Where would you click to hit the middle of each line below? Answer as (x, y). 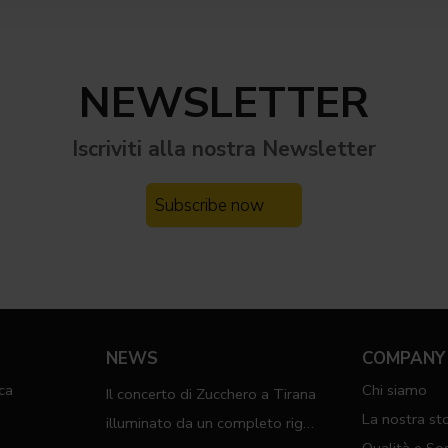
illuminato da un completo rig (204, 422)
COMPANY (404, 359)
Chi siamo (395, 390)
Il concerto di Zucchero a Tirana (210, 393)
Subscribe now (210, 205)
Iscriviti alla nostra (167, 149)
